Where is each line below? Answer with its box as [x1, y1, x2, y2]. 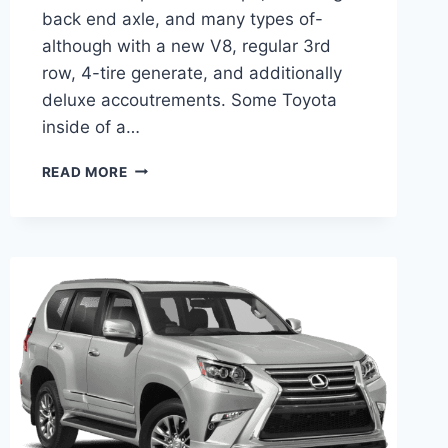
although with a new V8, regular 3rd [41, 35, 331, 56]
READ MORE [41, 163, 128, 180]
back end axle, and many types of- [41, 8, 323, 29]
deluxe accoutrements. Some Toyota [41, 89, 337, 110]
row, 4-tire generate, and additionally [41, 62, 342, 83]
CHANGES [126, 242, 199, 259]
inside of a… [41, 116, 140, 137]
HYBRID [126, 221, 183, 238]
